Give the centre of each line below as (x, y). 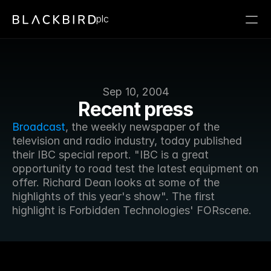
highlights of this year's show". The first (113, 196)
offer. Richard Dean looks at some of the (116, 182)
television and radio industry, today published (127, 141)
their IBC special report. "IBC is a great (110, 155)
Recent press (135, 109)
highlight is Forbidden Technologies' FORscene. (132, 210)
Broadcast (39, 127)
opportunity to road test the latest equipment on (135, 168)
